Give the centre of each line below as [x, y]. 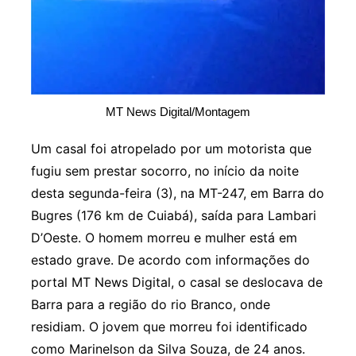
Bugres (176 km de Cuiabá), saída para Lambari [173, 216]
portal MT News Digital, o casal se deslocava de [176, 282]
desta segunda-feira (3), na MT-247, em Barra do [177, 193]
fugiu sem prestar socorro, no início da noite [164, 171]
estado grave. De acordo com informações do [170, 260]
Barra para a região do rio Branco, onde [150, 305]
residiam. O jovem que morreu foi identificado [169, 327]
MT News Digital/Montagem [178, 112]
